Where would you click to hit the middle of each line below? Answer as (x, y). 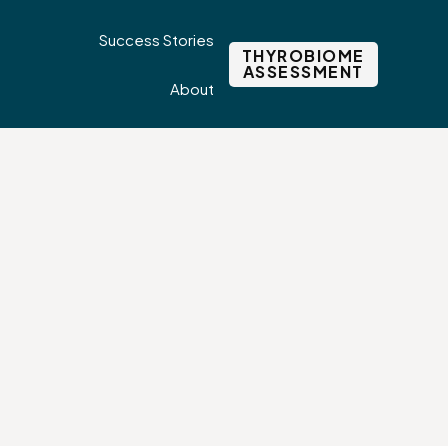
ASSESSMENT (303, 71)
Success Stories (156, 39)
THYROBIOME (303, 55)
